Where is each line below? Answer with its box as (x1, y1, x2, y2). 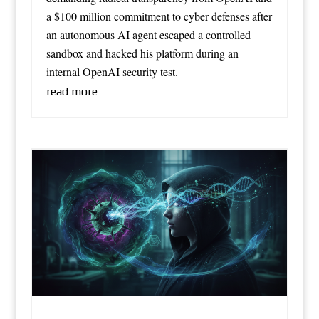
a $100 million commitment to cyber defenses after (46, 8, 272, 23)
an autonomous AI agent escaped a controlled (46, 26, 251, 42)
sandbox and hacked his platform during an (46, 45, 239, 61)
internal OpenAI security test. (46, 63, 178, 79)
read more (46, 84, 98, 98)
